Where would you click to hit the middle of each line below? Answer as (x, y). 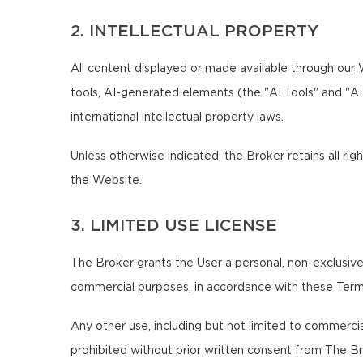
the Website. (106, 181)
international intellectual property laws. (177, 117)
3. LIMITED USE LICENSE (174, 226)
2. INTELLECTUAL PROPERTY (194, 32)
